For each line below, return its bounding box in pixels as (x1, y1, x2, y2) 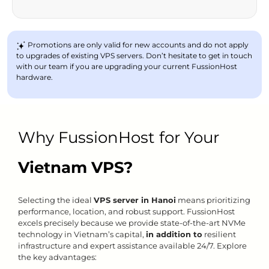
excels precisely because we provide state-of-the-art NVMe (18, 218, 246, 228)
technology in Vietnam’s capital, (18, 229, 146, 239)
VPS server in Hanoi (94, 195, 176, 205)
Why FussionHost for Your (18, 128, 219, 147)
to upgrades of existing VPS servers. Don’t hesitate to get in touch (16, 51, 252, 60)
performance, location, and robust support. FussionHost (18, 207, 235, 216)
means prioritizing (176, 195, 250, 205)
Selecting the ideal (18, 195, 94, 205)
